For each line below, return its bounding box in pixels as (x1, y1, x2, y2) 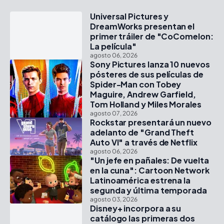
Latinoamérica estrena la (90, 174, 191, 185)
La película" (90, 40, 137, 51)
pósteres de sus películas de (90, 68, 203, 79)
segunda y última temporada (90, 184, 207, 195)
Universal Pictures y (90, 10, 169, 21)
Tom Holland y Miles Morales (90, 98, 201, 109)
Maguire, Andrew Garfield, (90, 88, 196, 99)
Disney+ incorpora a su (90, 202, 181, 213)
